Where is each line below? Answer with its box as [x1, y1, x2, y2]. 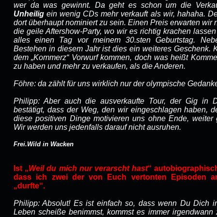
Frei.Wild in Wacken [14, 140, 74, 148]
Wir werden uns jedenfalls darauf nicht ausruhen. [14, 123, 181, 131]
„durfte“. [14, 182, 45, 190]
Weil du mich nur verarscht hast [29, 164, 148, 172]
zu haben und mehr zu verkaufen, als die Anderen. [14, 62, 186, 70]
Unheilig [14, 10, 44, 18]
